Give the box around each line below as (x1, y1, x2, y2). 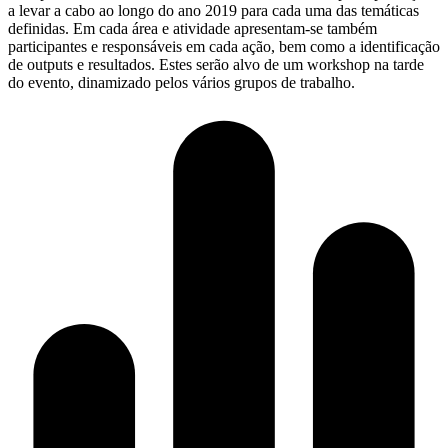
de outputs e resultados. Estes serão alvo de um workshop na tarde (8, 55, 424, 73)
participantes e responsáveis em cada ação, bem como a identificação (8, 37, 440, 55)
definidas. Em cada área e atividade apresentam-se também (8, 19, 377, 37)
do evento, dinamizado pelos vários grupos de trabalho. (8, 73, 355, 91)
